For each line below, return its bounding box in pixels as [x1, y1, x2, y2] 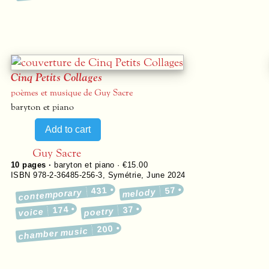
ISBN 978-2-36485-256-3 [11, 171, 103, 180]
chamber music [18, 226, 89, 242]
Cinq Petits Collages [11, 70, 102, 85]
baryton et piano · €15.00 [54, 160, 148, 169]
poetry [83, 206, 114, 219]
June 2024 [147, 171, 186, 180]
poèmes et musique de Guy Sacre [11, 87, 133, 99]
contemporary [18, 187, 83, 203]
